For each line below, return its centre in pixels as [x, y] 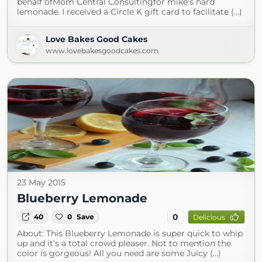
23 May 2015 [41, 182]
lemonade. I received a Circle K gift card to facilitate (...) [130, 12]
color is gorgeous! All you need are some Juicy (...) [119, 253]
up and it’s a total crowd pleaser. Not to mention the [124, 243]
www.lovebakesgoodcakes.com [102, 51]
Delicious [209, 217]
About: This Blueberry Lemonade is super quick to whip [130, 233]
